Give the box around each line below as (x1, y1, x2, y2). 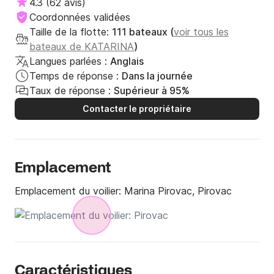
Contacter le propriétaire (83, 103, 191, 114)
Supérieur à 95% (114, 84, 190, 97)
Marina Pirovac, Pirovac (124, 185, 232, 198)
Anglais (110, 55, 144, 68)
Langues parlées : (29, 55, 107, 68)
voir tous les (174, 26, 229, 39)
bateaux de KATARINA (29, 40, 134, 53)
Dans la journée (122, 70, 193, 83)
